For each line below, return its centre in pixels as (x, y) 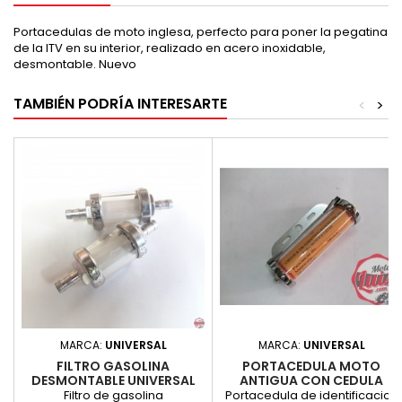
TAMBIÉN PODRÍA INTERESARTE (120, 104)
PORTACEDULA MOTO (311, 367)
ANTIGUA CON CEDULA (311, 381)
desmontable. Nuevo (75, 65)
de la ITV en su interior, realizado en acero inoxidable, (170, 48)
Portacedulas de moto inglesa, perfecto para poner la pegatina (201, 32)
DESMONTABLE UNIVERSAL (113, 381)
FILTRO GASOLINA (113, 367)
